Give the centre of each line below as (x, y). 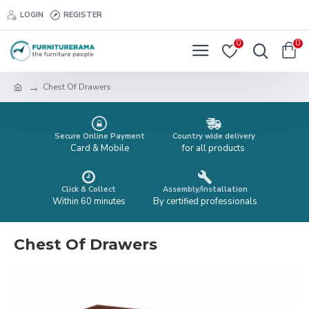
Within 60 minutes (89, 201)
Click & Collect (89, 189)
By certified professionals (205, 201)
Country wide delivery (213, 136)
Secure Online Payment (99, 136)
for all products (213, 148)
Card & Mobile (99, 148)
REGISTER (83, 14)
